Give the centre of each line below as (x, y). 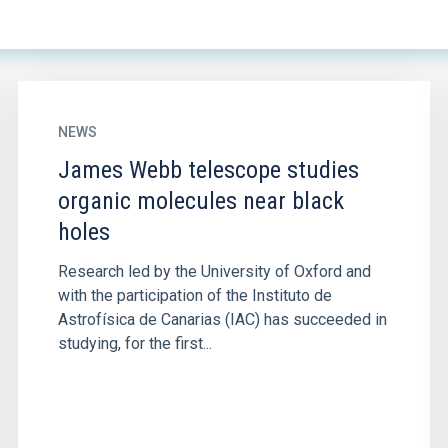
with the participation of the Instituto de (194, 295)
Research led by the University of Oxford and (214, 271)
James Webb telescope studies (208, 170)
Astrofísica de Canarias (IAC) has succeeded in (222, 319)
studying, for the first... (134, 343)
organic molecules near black (200, 201)
